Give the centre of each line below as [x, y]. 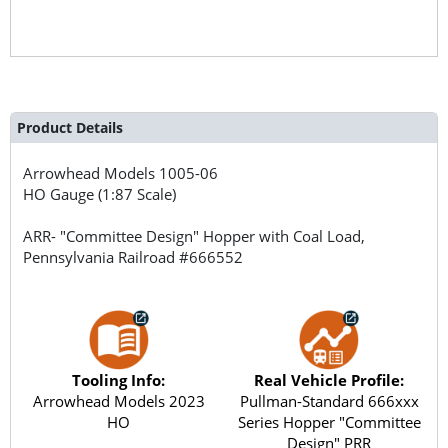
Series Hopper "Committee [329, 421]
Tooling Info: [119, 379]
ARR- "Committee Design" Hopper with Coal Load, [194, 235]
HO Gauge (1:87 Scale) [100, 193]
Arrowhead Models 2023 [118, 400]
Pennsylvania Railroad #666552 [133, 256]
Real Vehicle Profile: [329, 379]
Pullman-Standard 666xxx [329, 400]
